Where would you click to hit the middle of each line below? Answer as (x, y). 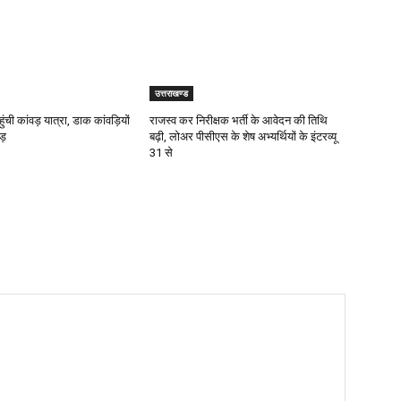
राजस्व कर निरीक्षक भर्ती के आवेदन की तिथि (239, 121)
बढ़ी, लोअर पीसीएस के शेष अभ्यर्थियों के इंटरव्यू (243, 137)
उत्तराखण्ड (172, 94)
